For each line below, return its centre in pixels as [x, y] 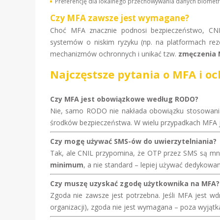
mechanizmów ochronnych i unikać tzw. [114, 54]
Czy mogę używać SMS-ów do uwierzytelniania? [133, 141]
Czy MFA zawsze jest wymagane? [120, 18]
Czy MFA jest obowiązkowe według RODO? [124, 99]
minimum [67, 165]
